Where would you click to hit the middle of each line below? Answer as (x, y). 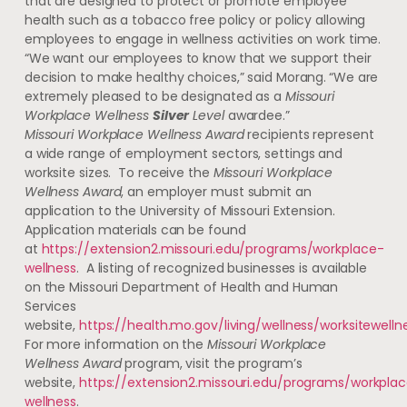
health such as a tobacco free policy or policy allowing (195, 20)
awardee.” (258, 116)
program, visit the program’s (212, 364)
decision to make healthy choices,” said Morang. (175, 78)
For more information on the (116, 345)
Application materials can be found (135, 230)
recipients (278, 135)
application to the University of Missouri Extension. (179, 211)
